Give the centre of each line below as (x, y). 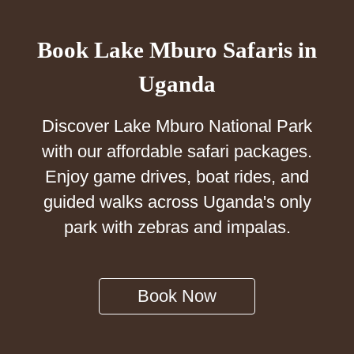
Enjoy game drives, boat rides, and (177, 176)
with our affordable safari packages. (177, 151)
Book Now (177, 296)
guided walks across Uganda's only (177, 201)
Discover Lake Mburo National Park (177, 126)
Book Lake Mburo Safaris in (177, 49)
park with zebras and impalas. (177, 227)
